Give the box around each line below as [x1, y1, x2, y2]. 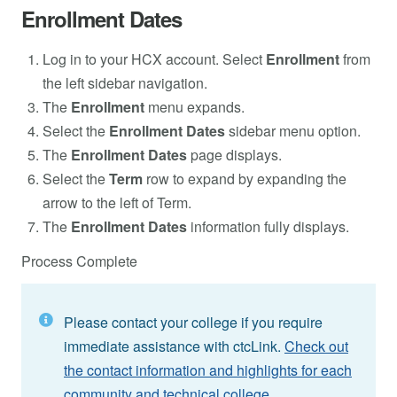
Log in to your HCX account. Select [43, 48, 266, 69]
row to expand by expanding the [143, 167, 346, 189]
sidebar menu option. [225, 120, 361, 141]
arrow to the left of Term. [43, 191, 191, 213]
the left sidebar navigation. [43, 72, 207, 93]
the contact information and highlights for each [64, 359, 352, 380]
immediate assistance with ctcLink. [64, 335, 284, 356]
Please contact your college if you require [64, 311, 323, 332]
